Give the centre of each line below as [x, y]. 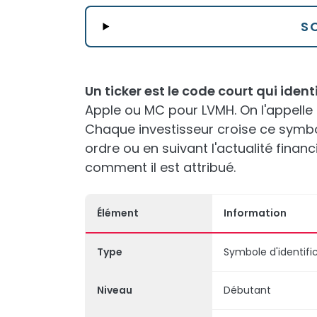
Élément [118, 213]
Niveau [115, 290]
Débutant [247, 290]
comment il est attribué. [160, 167]
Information [255, 213]
